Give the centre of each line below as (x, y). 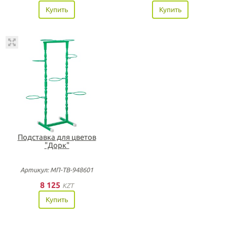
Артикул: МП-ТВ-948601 (57, 169)
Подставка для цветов (57, 137)
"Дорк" (57, 145)
